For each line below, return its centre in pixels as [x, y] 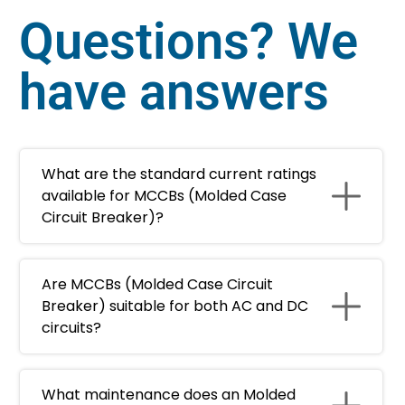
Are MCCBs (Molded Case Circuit [157, 284]
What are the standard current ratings [179, 174]
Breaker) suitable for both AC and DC [175, 306]
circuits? [71, 328]
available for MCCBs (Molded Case [164, 196]
